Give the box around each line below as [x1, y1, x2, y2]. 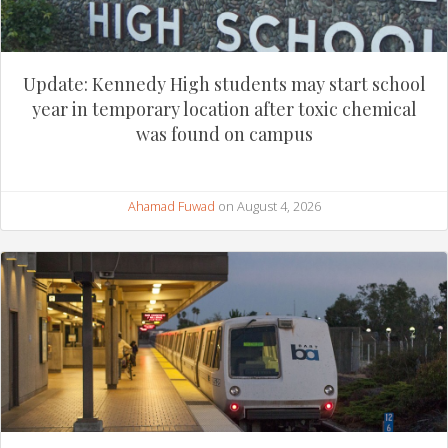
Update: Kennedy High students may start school [22, 71, 426, 96]
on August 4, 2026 [214, 196, 321, 215]
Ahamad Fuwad [127, 196, 215, 215]
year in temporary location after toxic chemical [31, 96, 417, 121]
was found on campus [135, 121, 313, 146]
